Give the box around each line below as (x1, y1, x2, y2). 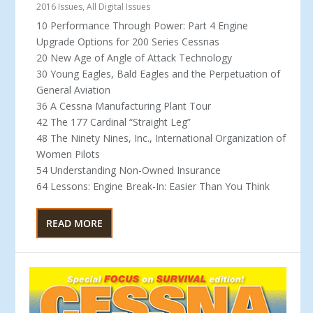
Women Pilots (36, 147, 101, 161)
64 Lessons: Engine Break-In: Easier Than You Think (36, 179, 270, 193)
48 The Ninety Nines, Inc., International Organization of (36, 131, 286, 145)
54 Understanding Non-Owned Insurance (36, 163, 221, 177)
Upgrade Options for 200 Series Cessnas (36, 34, 220, 48)
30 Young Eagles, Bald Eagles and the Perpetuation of (36, 66, 281, 80)
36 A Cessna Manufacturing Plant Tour (36, 99, 212, 112)
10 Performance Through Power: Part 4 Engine (36, 18, 249, 32)
